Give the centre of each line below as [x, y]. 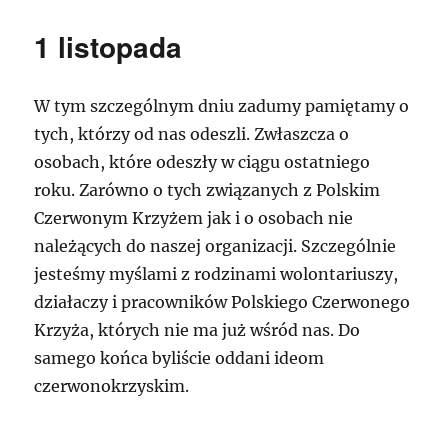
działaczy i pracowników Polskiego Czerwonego [222, 302]
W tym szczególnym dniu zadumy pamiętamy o [222, 106]
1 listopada [108, 46]
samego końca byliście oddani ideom [179, 358]
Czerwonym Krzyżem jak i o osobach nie [194, 218]
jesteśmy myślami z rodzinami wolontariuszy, [216, 274]
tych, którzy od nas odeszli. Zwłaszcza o [192, 134]
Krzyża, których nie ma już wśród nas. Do [197, 330]
